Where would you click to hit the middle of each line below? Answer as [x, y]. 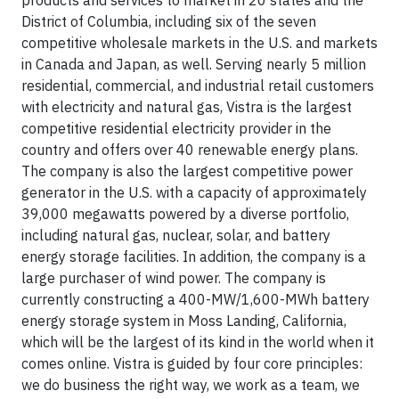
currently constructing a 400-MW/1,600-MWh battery [195, 299]
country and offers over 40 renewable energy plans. [190, 150]
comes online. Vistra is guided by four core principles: [192, 363]
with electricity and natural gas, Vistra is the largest [187, 107]
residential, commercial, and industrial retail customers [198, 85]
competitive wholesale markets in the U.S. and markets [199, 43]
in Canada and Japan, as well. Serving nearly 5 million [194, 64]
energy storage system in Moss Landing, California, [184, 321]
